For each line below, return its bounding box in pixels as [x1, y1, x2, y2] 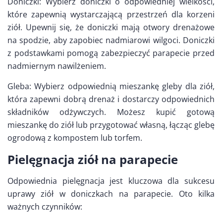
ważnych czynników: [7, 201, 82, 212]
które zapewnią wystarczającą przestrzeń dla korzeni [7, 8, 215, 20]
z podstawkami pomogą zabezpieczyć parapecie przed [7, 47, 215, 58]
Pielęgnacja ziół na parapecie [7, 151, 178, 167]
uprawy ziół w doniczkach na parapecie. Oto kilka [7, 188, 215, 199]
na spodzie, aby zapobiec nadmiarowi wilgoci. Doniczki [7, 34, 215, 46]
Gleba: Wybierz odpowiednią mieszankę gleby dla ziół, [7, 80, 215, 92]
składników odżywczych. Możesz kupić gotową [7, 106, 215, 117]
